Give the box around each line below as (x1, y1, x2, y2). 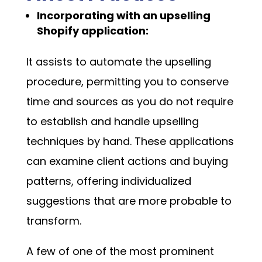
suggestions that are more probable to (26, 193, 232, 208)
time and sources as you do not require (26, 94, 233, 109)
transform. (26, 213, 81, 228)
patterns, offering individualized (26, 173, 191, 188)
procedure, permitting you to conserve (26, 74, 229, 89)
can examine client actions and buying (26, 153, 228, 168)
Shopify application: (36, 23, 149, 38)
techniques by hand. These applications (26, 133, 234, 149)
